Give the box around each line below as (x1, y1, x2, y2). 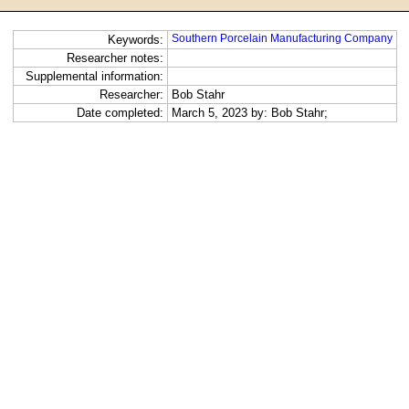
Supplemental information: (25, 69, 163, 84)
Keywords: (107, 33, 163, 47)
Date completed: (76, 106, 163, 121)
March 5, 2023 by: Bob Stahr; (171, 106, 328, 121)
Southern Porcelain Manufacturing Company (171, 32, 393, 46)
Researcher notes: (66, 51, 163, 66)
